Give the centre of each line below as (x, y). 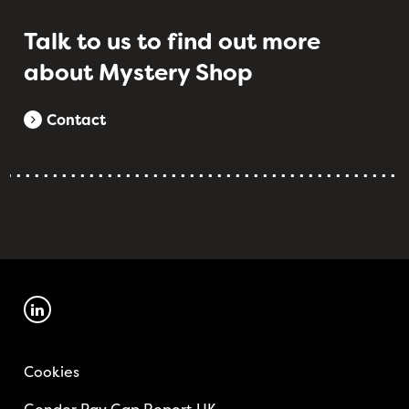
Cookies (52, 372)
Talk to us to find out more (173, 42)
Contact (77, 120)
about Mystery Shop (139, 73)
